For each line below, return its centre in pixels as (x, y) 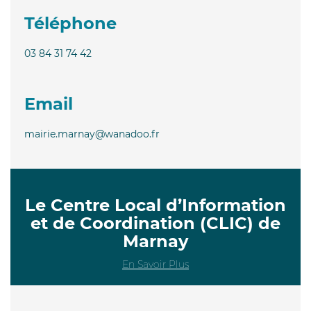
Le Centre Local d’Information (155, 205)
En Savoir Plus (155, 264)
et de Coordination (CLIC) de (155, 223)
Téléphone (70, 23)
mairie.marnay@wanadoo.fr (92, 134)
